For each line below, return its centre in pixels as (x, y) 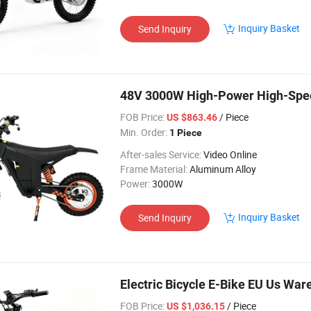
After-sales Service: (161, 154)
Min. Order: (144, 132)
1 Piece (186, 133)
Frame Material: (154, 169)
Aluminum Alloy (223, 169)
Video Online (230, 154)
